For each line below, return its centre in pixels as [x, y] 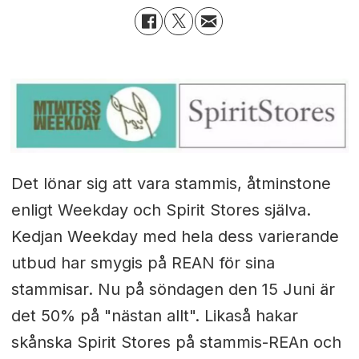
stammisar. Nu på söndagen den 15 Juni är [173, 289]
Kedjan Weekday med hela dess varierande [175, 236]
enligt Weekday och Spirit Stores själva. [161, 210]
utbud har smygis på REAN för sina [143, 262]
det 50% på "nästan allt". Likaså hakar [154, 315]
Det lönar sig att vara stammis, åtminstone [171, 183]
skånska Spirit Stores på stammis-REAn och [176, 342]
